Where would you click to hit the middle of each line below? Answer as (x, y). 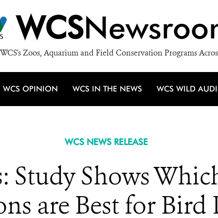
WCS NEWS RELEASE (106, 142)
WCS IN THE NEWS (107, 89)
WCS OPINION (30, 89)
